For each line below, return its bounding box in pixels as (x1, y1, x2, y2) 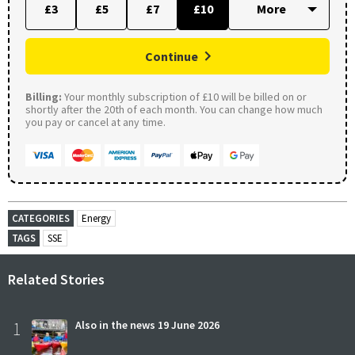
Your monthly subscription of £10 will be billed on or (62, 90, 307, 105)
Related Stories (8, 270, 105, 289)
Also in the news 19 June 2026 (75, 318, 219, 332)
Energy (82, 212, 111, 226)
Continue (145, 48, 198, 65)
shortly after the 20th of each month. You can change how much (25, 102, 323, 117)
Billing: (25, 90, 62, 105)
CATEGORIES (12, 212, 70, 226)
